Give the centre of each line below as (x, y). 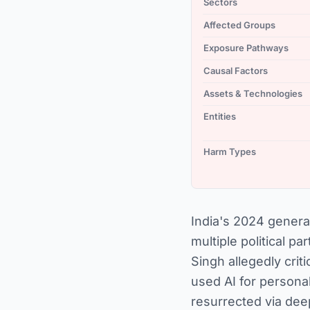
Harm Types (230, 152)
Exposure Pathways (246, 48)
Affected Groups (239, 25)
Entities (220, 116)
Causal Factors (236, 71)
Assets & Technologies (253, 93)
